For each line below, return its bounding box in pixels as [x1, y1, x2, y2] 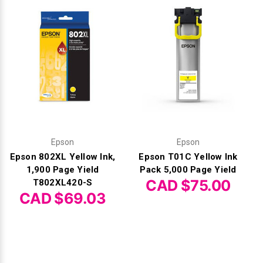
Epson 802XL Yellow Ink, [9, 151, 116, 162]
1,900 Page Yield [26, 164, 99, 175]
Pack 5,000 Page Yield [140, 164, 237, 175]
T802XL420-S [32, 177, 93, 188]
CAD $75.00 [146, 176, 231, 194]
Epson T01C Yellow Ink [139, 151, 238, 162]
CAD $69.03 [19, 189, 106, 207]
